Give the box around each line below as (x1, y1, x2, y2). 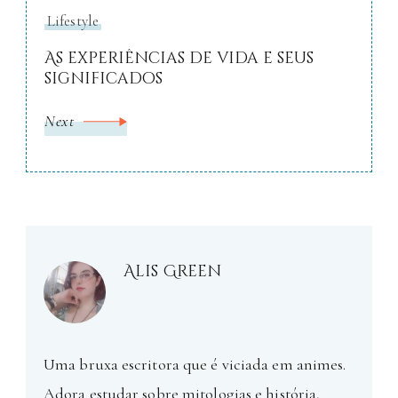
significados (44, 68, 163, 91)
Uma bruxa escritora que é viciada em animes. (44, 354, 346, 375)
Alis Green (123, 260, 221, 283)
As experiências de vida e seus (44, 47, 314, 70)
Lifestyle (47, 12, 99, 31)
